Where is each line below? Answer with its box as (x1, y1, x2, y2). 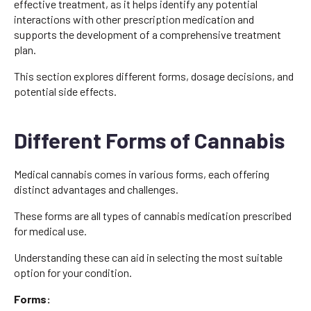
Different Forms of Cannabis (14, 126, 285, 153)
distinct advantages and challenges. (14, 182, 178, 196)
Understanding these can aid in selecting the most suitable (14, 250, 283, 264)
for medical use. (14, 224, 87, 237)
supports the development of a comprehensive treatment (14, 27, 281, 41)
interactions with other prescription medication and (14, 12, 254, 26)
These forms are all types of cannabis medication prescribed (14, 208, 292, 222)
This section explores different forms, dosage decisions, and (14, 69, 294, 83)
